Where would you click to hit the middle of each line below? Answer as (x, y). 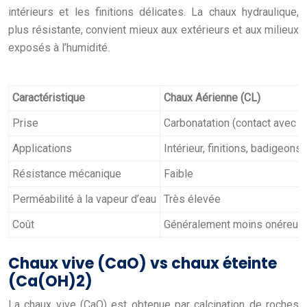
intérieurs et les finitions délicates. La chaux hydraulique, (153, 12)
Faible (179, 173)
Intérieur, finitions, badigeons (233, 148)
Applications (42, 148)
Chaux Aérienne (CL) (212, 97)
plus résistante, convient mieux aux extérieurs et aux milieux (153, 29)
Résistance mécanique (67, 173)
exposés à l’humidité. (59, 47)
